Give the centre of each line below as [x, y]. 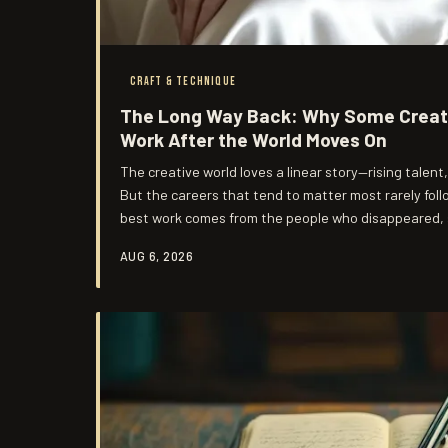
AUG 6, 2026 [157, 255]
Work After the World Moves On [253, 139]
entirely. [145, 240]
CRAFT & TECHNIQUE [182, 81]
